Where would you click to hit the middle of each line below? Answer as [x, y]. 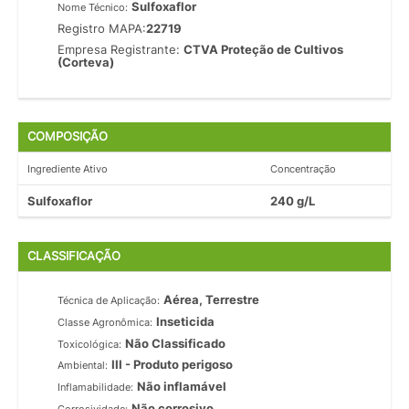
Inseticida [186, 321]
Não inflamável [182, 387]
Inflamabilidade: [96, 388]
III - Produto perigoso [173, 365]
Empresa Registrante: [121, 49]
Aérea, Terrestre [212, 300]
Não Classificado [176, 343]
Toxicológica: [90, 344]
